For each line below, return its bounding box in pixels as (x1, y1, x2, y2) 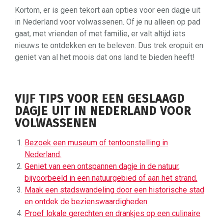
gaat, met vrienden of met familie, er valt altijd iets (15, 28, 186, 38)
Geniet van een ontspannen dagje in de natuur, (25, 161, 180, 171)
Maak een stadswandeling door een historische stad (25, 185, 204, 194)
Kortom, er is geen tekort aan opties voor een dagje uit (15, 5, 200, 15)
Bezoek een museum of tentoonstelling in (25, 137, 168, 147)
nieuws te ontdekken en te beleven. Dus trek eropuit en (15, 40, 203, 50)
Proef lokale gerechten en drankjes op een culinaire (25, 208, 200, 218)
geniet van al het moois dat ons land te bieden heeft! (15, 52, 195, 62)
